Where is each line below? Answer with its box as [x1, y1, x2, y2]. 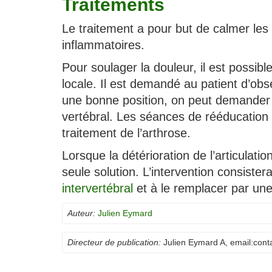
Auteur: [67, 208, 95, 218]
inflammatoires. [62, 38, 144, 52]
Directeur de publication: [67, 237, 161, 247]
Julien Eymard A [163, 237, 225, 247]
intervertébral [62, 182, 133, 195]
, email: [225, 237, 253, 247]
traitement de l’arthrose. [62, 126, 191, 140]
